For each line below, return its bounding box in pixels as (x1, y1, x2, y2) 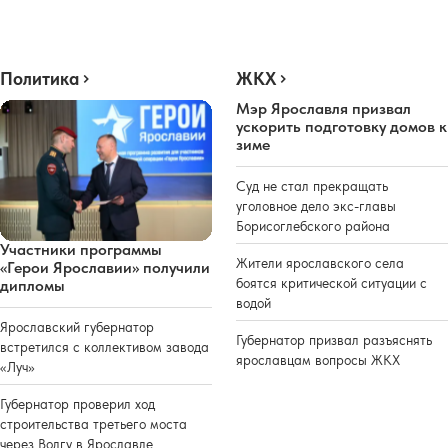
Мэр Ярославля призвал (236, 98, 411, 118)
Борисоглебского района (236, 217, 390, 234)
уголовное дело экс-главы (236, 197, 396, 214)
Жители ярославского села (236, 254, 404, 271)
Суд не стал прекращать (236, 177, 388, 194)
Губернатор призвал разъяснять (236, 331, 432, 348)
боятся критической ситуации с (236, 274, 427, 291)
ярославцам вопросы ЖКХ (236, 351, 400, 368)
